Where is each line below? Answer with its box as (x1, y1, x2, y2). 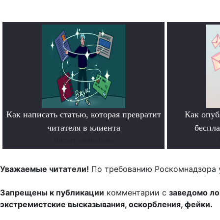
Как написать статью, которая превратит (6, 110, 161, 120)
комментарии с (104, 188, 169, 198)
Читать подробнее (53, 136, 114, 145)
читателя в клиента (47, 123, 120, 133)
